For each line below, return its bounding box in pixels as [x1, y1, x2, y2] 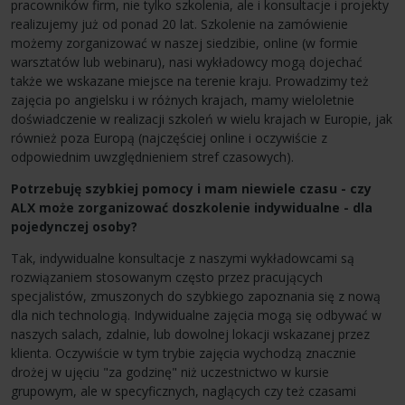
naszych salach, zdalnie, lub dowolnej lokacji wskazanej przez [11, 325, 370, 343]
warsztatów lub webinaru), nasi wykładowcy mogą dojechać [11, 52, 363, 71]
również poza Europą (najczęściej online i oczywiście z [11, 128, 327, 146]
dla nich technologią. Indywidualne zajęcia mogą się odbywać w [11, 306, 381, 324]
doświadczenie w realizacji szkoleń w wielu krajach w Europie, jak [11, 109, 392, 127]
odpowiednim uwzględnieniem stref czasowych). [11, 147, 294, 165]
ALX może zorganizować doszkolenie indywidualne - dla [11, 198, 372, 216]
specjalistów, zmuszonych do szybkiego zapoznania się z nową [11, 287, 381, 305]
